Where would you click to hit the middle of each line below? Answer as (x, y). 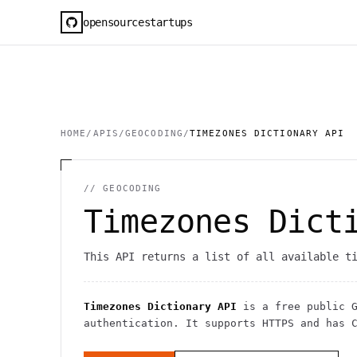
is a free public (294, 306)
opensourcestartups (138, 22)
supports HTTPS (249, 323)
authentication (128, 323)
